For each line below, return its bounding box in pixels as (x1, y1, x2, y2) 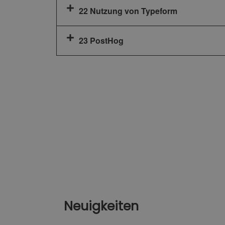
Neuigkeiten (64, 197, 139, 215)
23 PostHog (79, 35, 124, 47)
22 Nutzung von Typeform (79, 5, 177, 17)
